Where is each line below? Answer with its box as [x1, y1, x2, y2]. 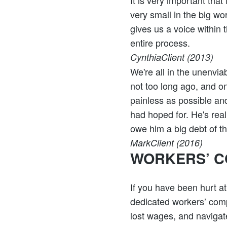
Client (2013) [161, 51, 213, 63]
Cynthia [130, 51, 161, 63]
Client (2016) [150, 136, 203, 149]
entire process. [130, 36, 190, 49]
